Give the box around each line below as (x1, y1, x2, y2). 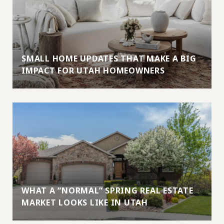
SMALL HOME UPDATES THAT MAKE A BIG (21, 52, 196, 64)
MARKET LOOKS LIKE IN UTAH (21, 196, 148, 208)
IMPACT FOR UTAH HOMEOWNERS (21, 64, 165, 76)
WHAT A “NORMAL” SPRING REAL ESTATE (21, 184, 193, 196)
